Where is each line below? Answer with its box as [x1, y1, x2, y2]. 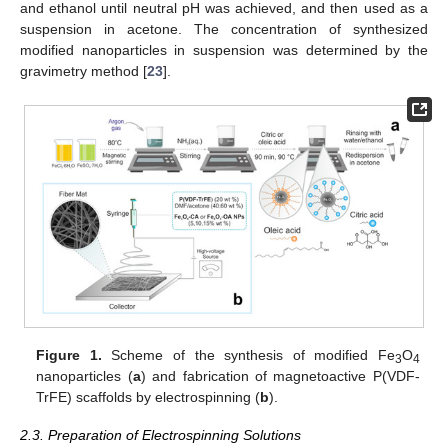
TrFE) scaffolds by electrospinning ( [36, 389, 261, 406]
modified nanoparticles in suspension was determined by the [20, 42, 428, 59]
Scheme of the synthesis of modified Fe [101, 347, 395, 364]
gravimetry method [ [20, 63, 147, 80]
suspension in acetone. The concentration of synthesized [20, 21, 428, 38]
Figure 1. [36, 347, 102, 364]
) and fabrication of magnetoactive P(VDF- [140, 368, 420, 385]
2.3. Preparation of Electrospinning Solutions [20, 427, 301, 444]
